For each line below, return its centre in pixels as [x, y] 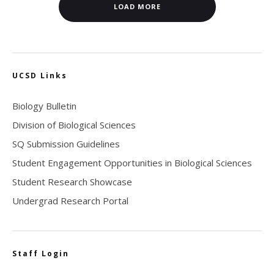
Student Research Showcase [72, 181]
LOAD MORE [137, 6]
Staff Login [41, 253]
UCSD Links [40, 75]
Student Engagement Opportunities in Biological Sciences [132, 162]
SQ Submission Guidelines [66, 143]
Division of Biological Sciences [74, 124]
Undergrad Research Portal [70, 200]
